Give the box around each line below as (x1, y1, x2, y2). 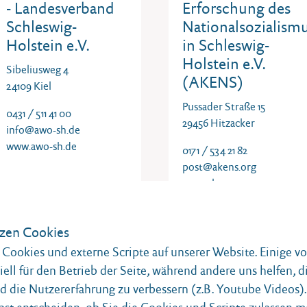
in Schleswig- (182, 36, 269, 55)
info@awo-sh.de (6, 123, 80, 136)
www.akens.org (182, 177, 251, 190)
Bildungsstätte (6, 278, 101, 297)
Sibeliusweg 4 (6, 63, 69, 76)
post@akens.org (182, 160, 256, 173)
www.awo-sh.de (6, 140, 77, 153)
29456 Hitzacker (182, 116, 255, 130)
